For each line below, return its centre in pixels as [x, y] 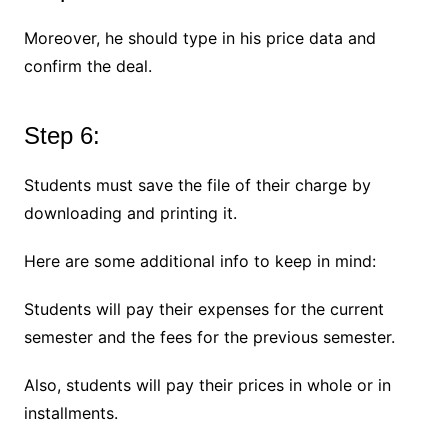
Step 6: [61, 135]
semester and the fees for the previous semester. [209, 336]
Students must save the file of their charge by [197, 184]
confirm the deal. [87, 65]
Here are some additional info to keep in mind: [199, 260]
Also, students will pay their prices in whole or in [207, 384]
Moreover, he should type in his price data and [199, 37]
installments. [70, 412]
